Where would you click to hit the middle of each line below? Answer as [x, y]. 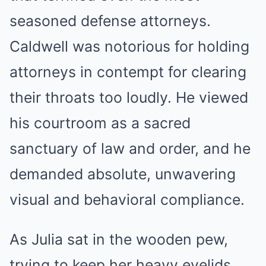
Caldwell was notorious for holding [129, 47]
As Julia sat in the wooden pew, [119, 240]
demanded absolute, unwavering [123, 174]
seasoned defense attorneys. [110, 21]
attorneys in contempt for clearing [128, 72]
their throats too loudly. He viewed [129, 98]
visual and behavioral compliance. [127, 200]
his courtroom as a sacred [100, 123]
